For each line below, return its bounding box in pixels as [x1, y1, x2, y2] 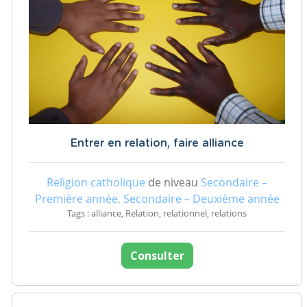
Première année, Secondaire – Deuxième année [34, 191, 280, 206]
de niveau [145, 174, 201, 190]
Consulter [130, 247, 184, 263]
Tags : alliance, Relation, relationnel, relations [67, 207, 247, 219]
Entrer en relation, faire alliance [70, 137, 244, 149]
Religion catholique [47, 174, 145, 190]
